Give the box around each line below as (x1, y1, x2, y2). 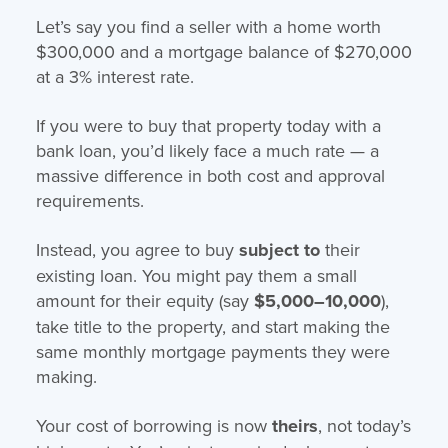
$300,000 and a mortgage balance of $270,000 (35, 38, 412, 64)
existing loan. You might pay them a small (35, 262, 357, 288)
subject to (238, 236, 320, 263)
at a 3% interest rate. (35, 63, 194, 89)
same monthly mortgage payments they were (35, 338, 390, 364)
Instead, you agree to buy (35, 236, 239, 262)
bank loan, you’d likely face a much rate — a (35, 137, 379, 163)
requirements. (35, 187, 144, 213)
